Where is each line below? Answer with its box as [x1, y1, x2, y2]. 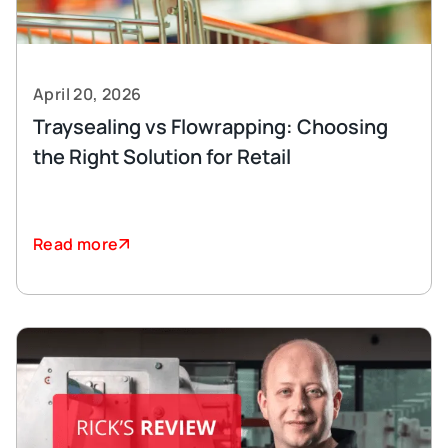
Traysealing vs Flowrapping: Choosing [33, 113, 388, 140]
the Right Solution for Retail [33, 143, 291, 170]
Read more [33, 233, 119, 255]
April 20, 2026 [33, 83, 142, 105]
